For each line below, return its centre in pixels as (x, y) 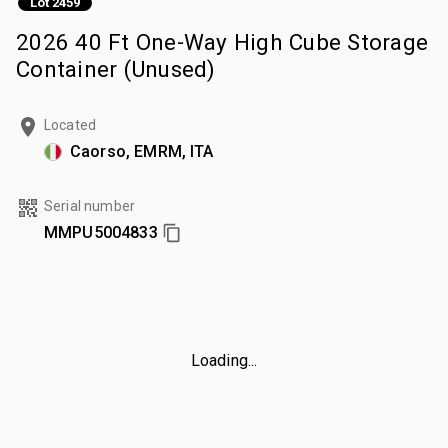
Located (70, 124)
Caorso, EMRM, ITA (142, 151)
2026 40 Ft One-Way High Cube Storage (222, 41)
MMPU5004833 (101, 232)
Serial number (89, 205)
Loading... (224, 360)
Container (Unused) (116, 68)
